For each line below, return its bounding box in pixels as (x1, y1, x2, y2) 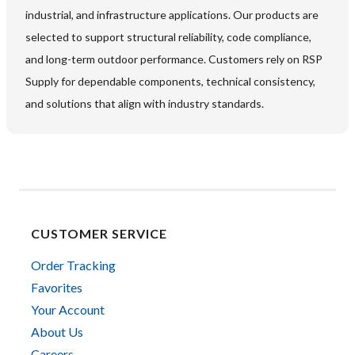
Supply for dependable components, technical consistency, (25, 74, 315, 89)
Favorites (31, 280, 82, 296)
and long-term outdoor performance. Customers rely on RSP (25, 52, 323, 67)
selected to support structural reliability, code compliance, (25, 30, 311, 44)
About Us (31, 324, 83, 340)
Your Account (31, 302, 105, 318)
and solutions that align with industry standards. (25, 97, 264, 111)
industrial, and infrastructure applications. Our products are (25, 8, 319, 22)
